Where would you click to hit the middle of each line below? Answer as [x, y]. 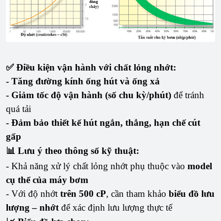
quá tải [18, 109]
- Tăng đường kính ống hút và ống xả [83, 81]
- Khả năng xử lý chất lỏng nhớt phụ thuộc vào [97, 166]
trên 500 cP [83, 193]
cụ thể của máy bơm [47, 180]
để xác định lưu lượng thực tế [115, 207]
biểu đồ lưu [192, 193]
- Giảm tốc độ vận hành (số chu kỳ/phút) [89, 95]
